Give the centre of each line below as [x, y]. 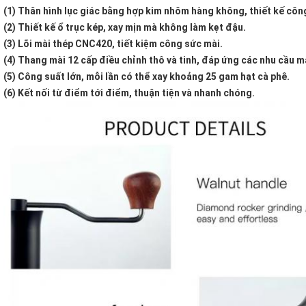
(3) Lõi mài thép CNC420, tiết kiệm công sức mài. [113, 44]
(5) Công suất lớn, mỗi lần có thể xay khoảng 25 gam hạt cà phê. [147, 77]
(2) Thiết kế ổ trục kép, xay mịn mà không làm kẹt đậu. [125, 28]
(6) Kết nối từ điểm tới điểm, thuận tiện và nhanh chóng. [129, 93]
